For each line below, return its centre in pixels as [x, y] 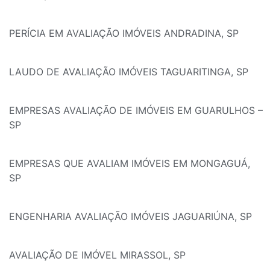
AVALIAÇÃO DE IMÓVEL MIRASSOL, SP [97, 255]
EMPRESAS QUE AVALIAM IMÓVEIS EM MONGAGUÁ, [130, 164]
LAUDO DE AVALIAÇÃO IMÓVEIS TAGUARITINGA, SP [129, 72]
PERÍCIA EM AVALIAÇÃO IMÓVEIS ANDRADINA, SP [124, 33]
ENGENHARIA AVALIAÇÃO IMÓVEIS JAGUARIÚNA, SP [130, 217]
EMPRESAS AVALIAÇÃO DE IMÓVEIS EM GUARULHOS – [136, 111]
